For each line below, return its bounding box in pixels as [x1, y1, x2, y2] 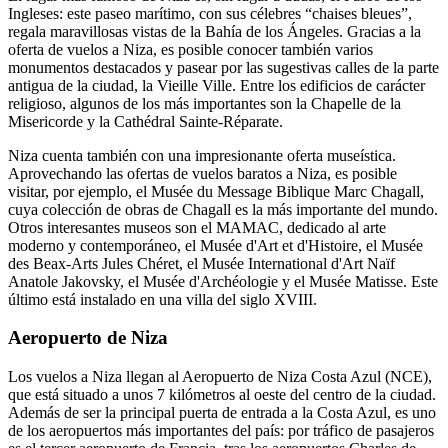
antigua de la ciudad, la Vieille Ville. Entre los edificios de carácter [8, 76, 425, 94]
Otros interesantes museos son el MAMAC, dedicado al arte [8, 218, 386, 236]
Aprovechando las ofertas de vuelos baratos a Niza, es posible [8, 164, 397, 182]
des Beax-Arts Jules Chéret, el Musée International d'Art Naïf [8, 254, 395, 272]
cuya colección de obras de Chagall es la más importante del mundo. [8, 200, 438, 218]
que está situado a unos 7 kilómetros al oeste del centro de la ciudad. [8, 385, 436, 403]
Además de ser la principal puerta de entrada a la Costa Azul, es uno [8, 403, 436, 421]
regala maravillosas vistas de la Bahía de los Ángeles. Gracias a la [8, 22, 421, 40]
